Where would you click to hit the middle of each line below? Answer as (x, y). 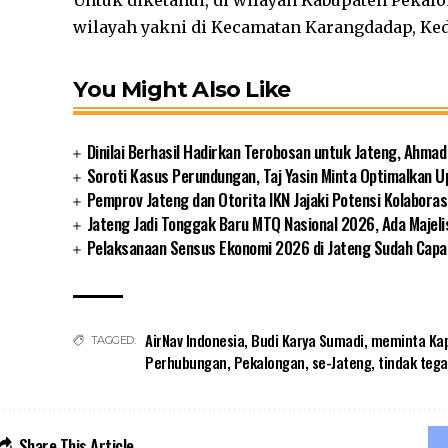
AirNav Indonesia (195, 340)
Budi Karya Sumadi (307, 340)
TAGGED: (113, 340)
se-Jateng (341, 362)
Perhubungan (186, 362)
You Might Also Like (182, 89)
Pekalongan (269, 362)
